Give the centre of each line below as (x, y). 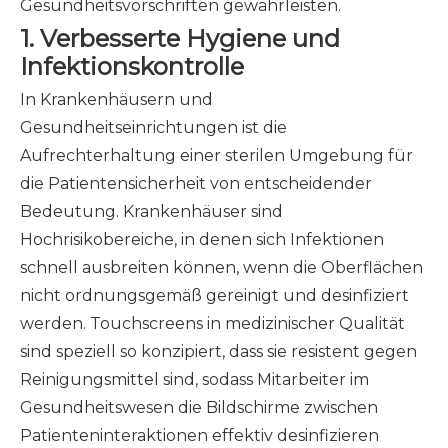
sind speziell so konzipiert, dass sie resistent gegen (218, 351)
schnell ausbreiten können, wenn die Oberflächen (221, 267)
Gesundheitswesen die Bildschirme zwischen (199, 407)
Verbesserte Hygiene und (190, 38)
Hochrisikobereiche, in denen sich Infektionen (202, 239)
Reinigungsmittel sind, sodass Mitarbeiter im (194, 379)
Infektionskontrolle (132, 66)
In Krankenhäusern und (116, 99)
